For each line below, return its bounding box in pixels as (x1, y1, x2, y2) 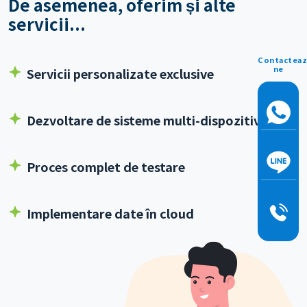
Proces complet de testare (27, 158, 185, 176)
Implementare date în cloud (27, 204, 194, 223)
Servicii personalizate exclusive (27, 64, 214, 83)
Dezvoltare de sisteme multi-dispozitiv (27, 111, 260, 130)
